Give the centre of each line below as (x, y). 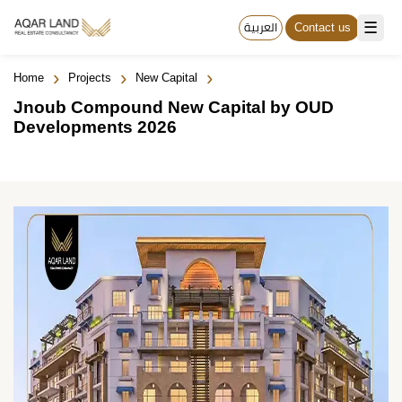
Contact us (323, 27)
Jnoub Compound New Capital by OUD (174, 107)
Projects (90, 78)
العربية (261, 27)
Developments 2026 (95, 127)
